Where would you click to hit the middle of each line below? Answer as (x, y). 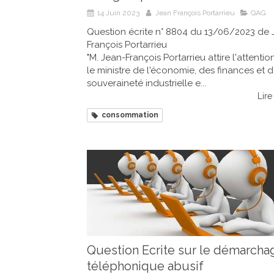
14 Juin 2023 (118, 13)
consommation (130, 115)
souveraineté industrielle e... (146, 83)
